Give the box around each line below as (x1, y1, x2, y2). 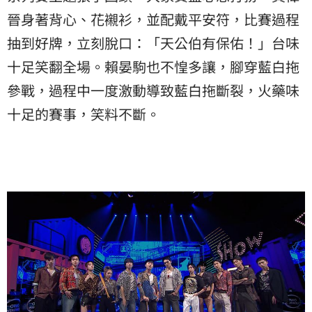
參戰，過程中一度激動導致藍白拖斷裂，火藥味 (7, 79, 299, 100)
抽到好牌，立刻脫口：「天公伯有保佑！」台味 (7, 32, 299, 53)
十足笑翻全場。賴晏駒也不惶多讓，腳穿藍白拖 (7, 56, 299, 77)
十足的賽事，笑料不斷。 (7, 103, 160, 124)
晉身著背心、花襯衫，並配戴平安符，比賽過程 (7, 8, 299, 29)
